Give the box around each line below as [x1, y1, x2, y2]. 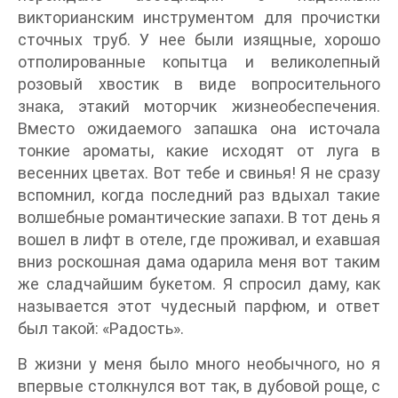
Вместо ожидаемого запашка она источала [18, 119, 380, 139]
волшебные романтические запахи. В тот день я [18, 208, 380, 227]
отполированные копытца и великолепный [18, 52, 380, 72]
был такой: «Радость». [18, 319, 184, 338]
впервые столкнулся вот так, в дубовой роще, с [18, 377, 380, 396]
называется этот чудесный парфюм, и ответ [18, 297, 380, 316]
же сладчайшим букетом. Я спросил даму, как [18, 275, 380, 294]
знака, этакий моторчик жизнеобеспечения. [18, 97, 380, 116]
